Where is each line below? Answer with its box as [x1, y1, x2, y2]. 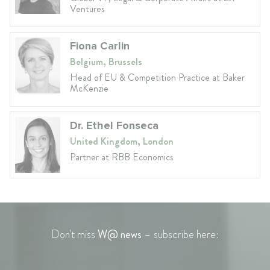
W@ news [98, 227, 142, 243]
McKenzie [70, 81, 108, 95]
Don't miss [51, 227, 98, 243]
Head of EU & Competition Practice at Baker [70, 70, 245, 84]
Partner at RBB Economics [70, 149, 174, 164]
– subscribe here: [142, 227, 219, 243]
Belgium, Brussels [70, 54, 142, 69]
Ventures [70, 1, 105, 16]
